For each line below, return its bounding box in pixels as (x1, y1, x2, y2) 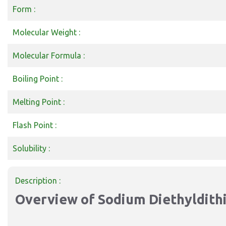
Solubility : (13, 144, 50, 153)
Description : (15, 176, 61, 185)
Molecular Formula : (13, 51, 85, 60)
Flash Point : (13, 121, 56, 130)
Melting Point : (13, 97, 65, 106)
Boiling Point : (13, 74, 63, 83)
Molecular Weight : (13, 28, 80, 37)
